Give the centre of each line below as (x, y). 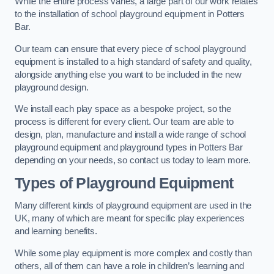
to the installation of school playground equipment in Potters (130, 14)
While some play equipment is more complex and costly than (133, 253)
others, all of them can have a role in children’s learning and (129, 266)
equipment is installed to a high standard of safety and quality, (133, 61)
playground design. (52, 87)
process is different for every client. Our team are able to (124, 122)
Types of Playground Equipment (124, 183)
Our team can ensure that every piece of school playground (130, 49)
